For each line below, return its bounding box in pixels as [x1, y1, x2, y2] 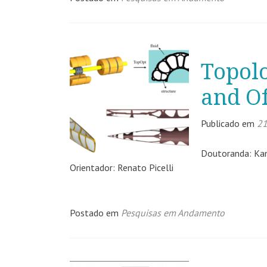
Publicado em [201, 117, 257, 129]
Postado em [70, 207, 121, 219]
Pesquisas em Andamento [121, 207, 225, 219]
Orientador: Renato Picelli [70, 162, 173, 173]
